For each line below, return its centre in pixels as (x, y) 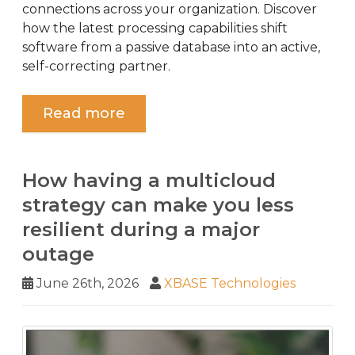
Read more (84, 113)
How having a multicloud (149, 180)
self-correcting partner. (96, 66)
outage (58, 254)
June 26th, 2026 (86, 283)
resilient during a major (141, 229)
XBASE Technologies (230, 283)
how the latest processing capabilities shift (155, 28)
